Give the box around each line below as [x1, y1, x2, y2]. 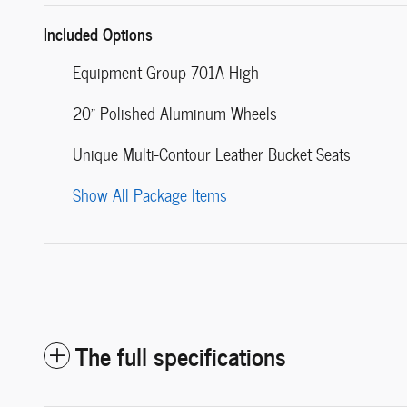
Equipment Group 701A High [73, 59, 259, 86]
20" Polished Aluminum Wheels [73, 100, 277, 127]
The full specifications [75, 335, 286, 375]
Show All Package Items [73, 182, 227, 209]
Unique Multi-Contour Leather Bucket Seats [73, 141, 351, 168]
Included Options [44, 20, 153, 47]
